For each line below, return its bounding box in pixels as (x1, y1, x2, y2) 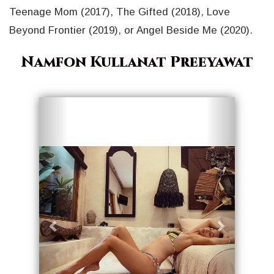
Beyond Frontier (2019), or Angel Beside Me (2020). (9, 24, 253, 37)
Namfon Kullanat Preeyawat (21, 53, 253, 73)
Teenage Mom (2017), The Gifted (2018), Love (9, 6, 230, 18)
